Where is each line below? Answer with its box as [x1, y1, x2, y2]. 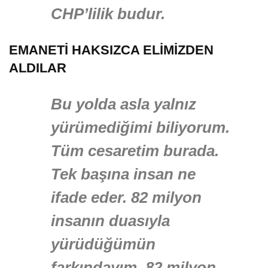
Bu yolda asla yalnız [51, 95, 196, 114]
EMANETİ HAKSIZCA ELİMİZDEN [9, 42, 214, 58]
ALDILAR [9, 60, 66, 76]
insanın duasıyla [51, 212, 170, 230]
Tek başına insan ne [51, 165, 196, 184]
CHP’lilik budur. [51, 5, 165, 23]
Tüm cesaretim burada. [51, 142, 219, 160]
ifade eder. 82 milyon [51, 188, 202, 207]
